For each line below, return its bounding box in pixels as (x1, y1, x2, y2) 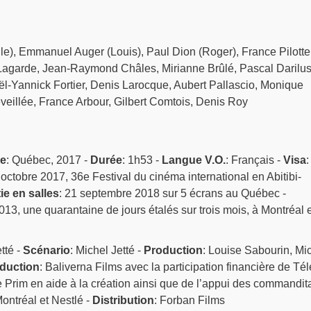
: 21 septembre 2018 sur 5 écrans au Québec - (58, 187, 286, 200)
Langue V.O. (161, 154, 226, 167)
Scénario (22, 244, 70, 257)
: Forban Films (153, 294, 225, 307)
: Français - (225, 154, 283, 167)
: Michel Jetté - (69, 244, 144, 257)
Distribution (92, 294, 154, 307)
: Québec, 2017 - (6, 154, 90, 167)
